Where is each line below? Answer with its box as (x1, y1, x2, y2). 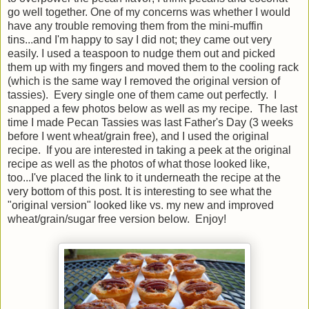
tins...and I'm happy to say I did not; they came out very (8, 33, 272, 46)
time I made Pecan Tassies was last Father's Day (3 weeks (8, 116, 293, 128)
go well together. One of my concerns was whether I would (8, 6, 290, 18)
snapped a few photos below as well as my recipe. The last (8, 102, 297, 114)
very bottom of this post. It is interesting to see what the (8, 185, 272, 197)
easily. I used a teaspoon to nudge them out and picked (8, 47, 275, 59)
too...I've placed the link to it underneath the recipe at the (8, 171, 281, 183)
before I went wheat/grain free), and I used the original (8, 130, 269, 142)
